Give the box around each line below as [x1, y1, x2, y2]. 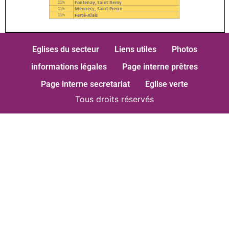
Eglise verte [145, 79, 188, 89]
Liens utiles [114, 44, 156, 54]
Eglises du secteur [32, 44, 99, 54]
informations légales [31, 61, 107, 72]
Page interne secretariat [41, 79, 130, 89]
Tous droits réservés [75, 94, 154, 104]
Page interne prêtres [122, 61, 198, 72]
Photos [171, 44, 197, 54]
